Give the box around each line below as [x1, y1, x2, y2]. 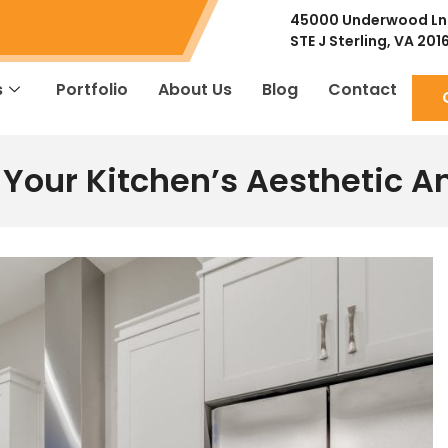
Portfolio [55, 78, 128, 102]
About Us [157, 78, 232, 102]
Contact [327, 78, 397, 102]
